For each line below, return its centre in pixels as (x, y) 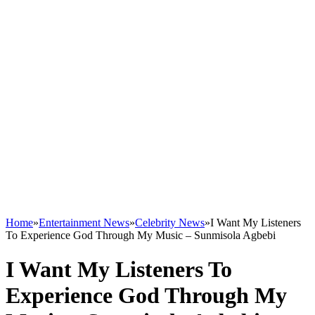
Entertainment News (84, 223)
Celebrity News (170, 223)
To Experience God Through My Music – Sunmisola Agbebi (141, 235)
